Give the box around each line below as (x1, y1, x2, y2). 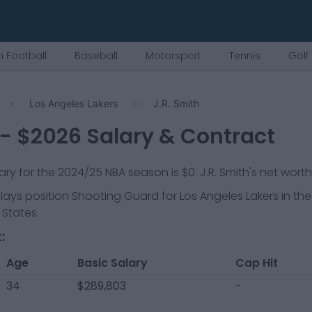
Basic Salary (77, 255, 148, 271)
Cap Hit (235, 255, 278, 271)
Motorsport (146, 49, 201, 63)
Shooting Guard (71, 188, 159, 204)
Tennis (229, 49, 260, 63)
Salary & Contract (81, 122, 275, 151)
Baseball (75, 49, 118, 63)
